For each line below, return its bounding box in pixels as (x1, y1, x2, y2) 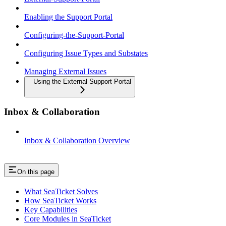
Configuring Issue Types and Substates (24, 48, 148, 58)
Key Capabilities (24, 205, 77, 214)
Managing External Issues (24, 67, 106, 76)
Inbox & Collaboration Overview (24, 136, 130, 145)
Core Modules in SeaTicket (24, 214, 111, 223)
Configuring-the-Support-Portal (24, 30, 124, 39)
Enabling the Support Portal (24, 12, 112, 21)
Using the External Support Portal (33, 77, 131, 85)
